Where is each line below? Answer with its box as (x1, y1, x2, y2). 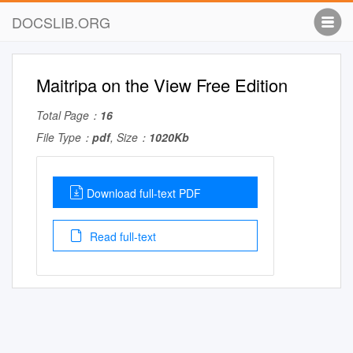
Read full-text (87, 229, 156, 244)
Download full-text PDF (87, 185, 201, 201)
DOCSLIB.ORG (12, 12, 110, 32)
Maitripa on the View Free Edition (36, 72, 288, 97)
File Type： (36, 129, 92, 145)
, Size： (110, 129, 149, 145)
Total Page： (36, 107, 100, 123)
